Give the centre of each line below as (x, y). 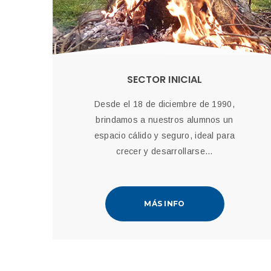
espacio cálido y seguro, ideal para (165, 135)
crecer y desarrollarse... (165, 151)
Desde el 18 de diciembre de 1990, (165, 104)
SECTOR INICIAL (165, 80)
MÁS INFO (165, 204)
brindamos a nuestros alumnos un (165, 120)
